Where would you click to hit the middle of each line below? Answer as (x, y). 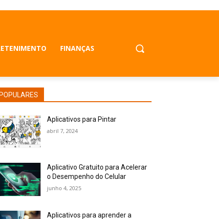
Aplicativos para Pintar (82, 119)
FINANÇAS (77, 48)
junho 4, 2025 (64, 188)
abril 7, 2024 (63, 131)
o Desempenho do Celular (87, 177)
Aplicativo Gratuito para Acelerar (97, 167)
